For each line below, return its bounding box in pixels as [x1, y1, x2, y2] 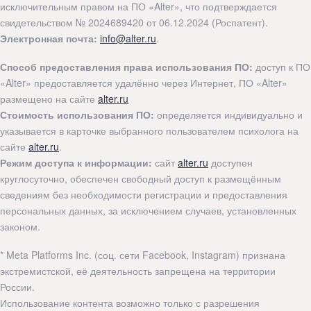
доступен [208, 155, 253, 169]
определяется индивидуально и [154, 107, 303, 121]
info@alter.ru [100, 31, 156, 45]
